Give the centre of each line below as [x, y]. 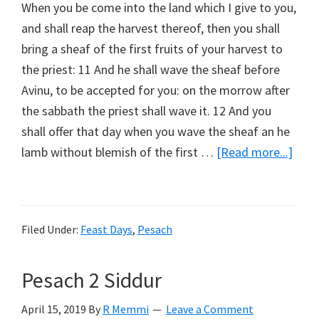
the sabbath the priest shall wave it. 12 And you [146, 111]
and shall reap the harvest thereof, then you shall [151, 28]
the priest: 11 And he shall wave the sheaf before [151, 70]
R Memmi [126, 309]
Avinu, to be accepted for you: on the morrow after [156, 90]
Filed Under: [51, 230]
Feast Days [106, 230]
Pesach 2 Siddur [91, 280]
